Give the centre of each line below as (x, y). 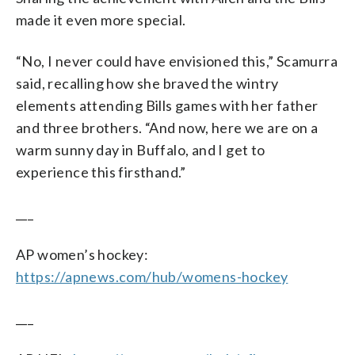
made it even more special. (101, 19)
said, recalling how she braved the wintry (147, 83)
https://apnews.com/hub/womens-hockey (152, 276)
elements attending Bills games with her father (167, 105)
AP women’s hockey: (82, 254)
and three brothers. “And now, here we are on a (167, 127)
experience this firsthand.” (101, 172)
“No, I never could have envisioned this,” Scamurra (177, 61)
